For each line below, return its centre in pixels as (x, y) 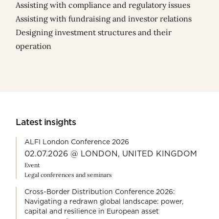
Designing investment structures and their (94, 33)
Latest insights (46, 122)
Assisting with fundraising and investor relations (104, 19)
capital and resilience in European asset (92, 211)
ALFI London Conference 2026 (77, 142)
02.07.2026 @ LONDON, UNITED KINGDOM (111, 154)
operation (33, 46)
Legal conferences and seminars (68, 175)
